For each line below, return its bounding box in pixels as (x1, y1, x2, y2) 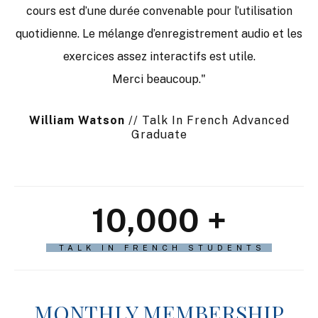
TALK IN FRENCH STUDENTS (46, 243, 265, 252)
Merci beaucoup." (112, 72, 206, 86)
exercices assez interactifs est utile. (62, 49, 256, 63)
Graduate (131, 127, 187, 141)
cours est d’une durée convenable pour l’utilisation (26, 4, 292, 18)
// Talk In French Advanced (124, 113, 290, 127)
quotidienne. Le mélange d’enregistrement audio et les (16, 26, 302, 40)
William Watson (28, 113, 125, 127)
